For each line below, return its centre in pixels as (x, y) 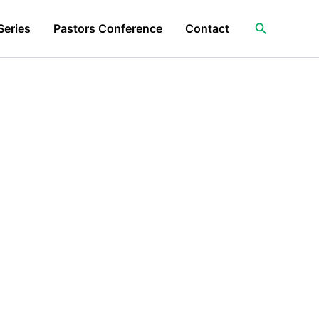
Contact (207, 28)
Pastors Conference (108, 28)
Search (275, 26)
